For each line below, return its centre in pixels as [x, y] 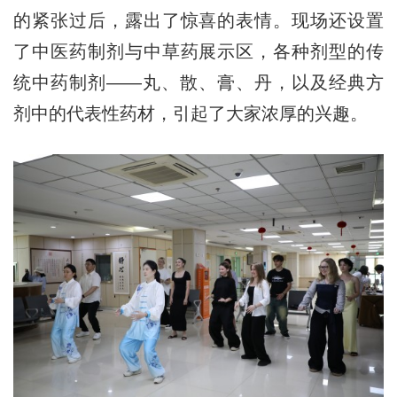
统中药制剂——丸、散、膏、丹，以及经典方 [198, 83]
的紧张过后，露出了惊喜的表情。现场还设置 [198, 21]
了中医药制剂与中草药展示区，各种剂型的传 [198, 52]
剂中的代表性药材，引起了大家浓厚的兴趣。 [190, 114]
